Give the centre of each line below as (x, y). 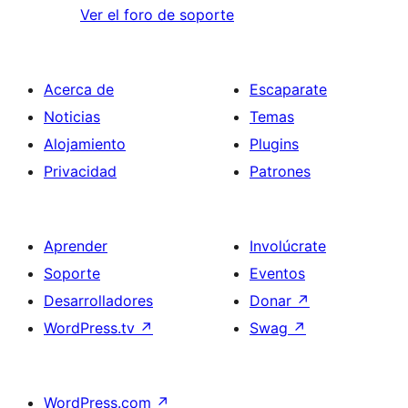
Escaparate (288, 90)
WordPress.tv (92, 328)
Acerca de (79, 90)
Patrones (280, 172)
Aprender (76, 246)
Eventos (277, 274)
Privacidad (80, 172)
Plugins (274, 144)
